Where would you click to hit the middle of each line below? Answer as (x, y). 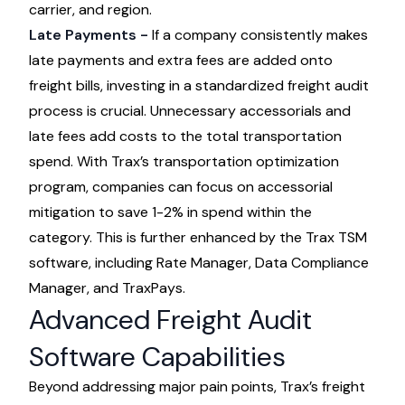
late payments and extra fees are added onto (181, 60)
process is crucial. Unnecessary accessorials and (190, 111)
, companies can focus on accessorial (209, 187)
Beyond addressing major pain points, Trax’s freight (197, 386)
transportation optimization (246, 161)
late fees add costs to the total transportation (185, 136)
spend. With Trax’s (91, 161)
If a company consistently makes (260, 35)
